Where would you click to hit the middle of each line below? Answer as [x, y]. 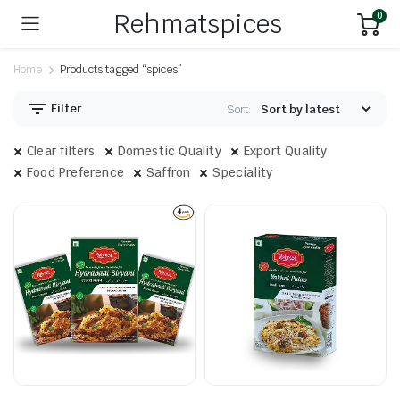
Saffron [169, 172]
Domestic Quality [169, 151]
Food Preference [75, 172]
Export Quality [285, 151]
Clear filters [61, 151]
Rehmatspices [198, 24]
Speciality [243, 172]
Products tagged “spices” [121, 70]
